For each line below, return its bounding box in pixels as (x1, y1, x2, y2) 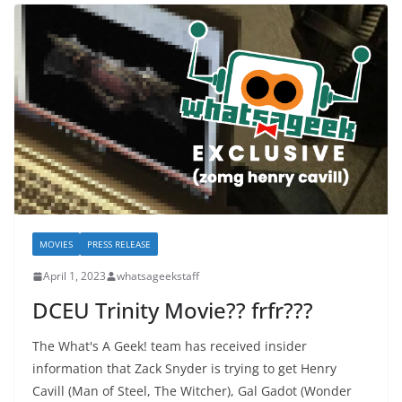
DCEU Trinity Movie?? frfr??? (32, 295, 313, 326)
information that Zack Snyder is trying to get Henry (32, 360, 336, 378)
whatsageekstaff (117, 268, 199, 284)
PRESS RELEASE (87, 238, 151, 251)
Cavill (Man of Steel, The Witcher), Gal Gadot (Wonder (32, 382, 352, 400)
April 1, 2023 (43, 268, 106, 284)
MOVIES (39, 238, 73, 251)
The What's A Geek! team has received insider (32, 337, 307, 355)
